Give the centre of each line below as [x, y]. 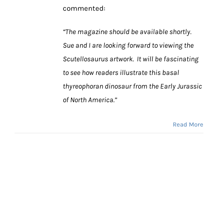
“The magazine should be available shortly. [128, 31]
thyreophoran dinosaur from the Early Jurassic [132, 86]
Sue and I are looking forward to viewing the [128, 45]
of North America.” [90, 100]
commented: [84, 8]
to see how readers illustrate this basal [121, 72]
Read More [188, 124]
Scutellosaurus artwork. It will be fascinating [131, 59]
